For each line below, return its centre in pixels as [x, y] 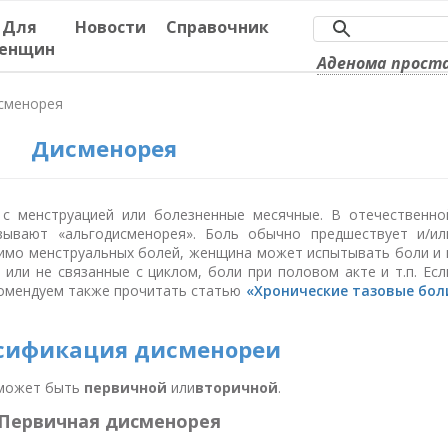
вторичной [236, 388]
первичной [125, 388]
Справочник [217, 27]
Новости [110, 27]
